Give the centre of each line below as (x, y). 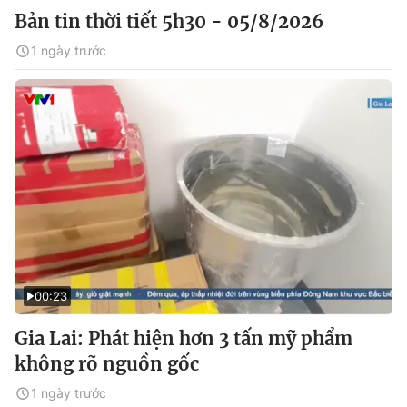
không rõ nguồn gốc (107, 364)
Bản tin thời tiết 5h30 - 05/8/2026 (169, 21)
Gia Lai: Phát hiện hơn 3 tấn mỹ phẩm (184, 338)
